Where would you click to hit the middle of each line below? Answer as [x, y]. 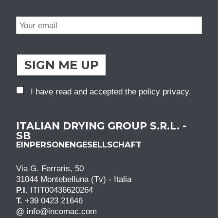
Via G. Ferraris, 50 [50, 169]
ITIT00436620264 [62, 190]
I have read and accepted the [85, 92]
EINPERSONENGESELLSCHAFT [79, 145]
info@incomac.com [62, 211]
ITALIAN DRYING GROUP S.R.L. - [101, 126]
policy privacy [164, 92]
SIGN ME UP [61, 65]
